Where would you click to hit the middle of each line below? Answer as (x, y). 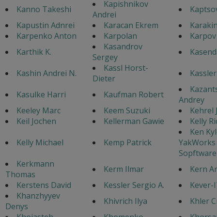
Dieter (104, 78)
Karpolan (120, 36)
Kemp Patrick (127, 142)
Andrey (191, 100)
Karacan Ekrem (131, 25)
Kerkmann (35, 163)
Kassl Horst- (126, 68)
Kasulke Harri (41, 94)
